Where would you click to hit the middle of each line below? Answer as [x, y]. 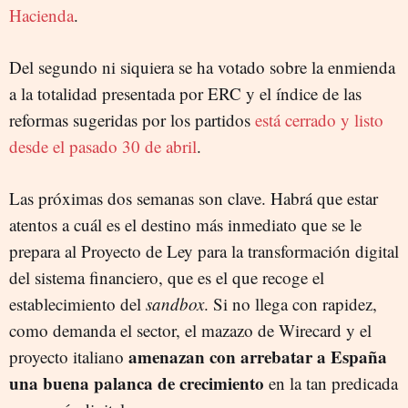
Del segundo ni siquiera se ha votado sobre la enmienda [202, 66]
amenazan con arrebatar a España [258, 356]
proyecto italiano [69, 356]
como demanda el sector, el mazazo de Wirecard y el [190, 330]
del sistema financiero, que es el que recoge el [167, 277]
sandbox [175, 303]
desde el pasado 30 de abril [103, 146]
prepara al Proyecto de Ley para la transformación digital [204, 250]
